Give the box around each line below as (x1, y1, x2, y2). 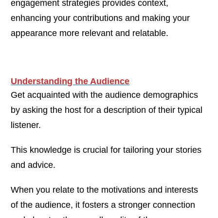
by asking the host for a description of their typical (11, 105, 203, 115)
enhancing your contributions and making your (11, 13, 190, 23)
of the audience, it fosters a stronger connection (11, 200, 196, 210)
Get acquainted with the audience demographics (11, 90, 199, 100)
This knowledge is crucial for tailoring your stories (11, 145, 202, 155)
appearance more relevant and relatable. (11, 28, 169, 38)
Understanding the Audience (11, 76, 130, 86)
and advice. (11, 160, 56, 170)
